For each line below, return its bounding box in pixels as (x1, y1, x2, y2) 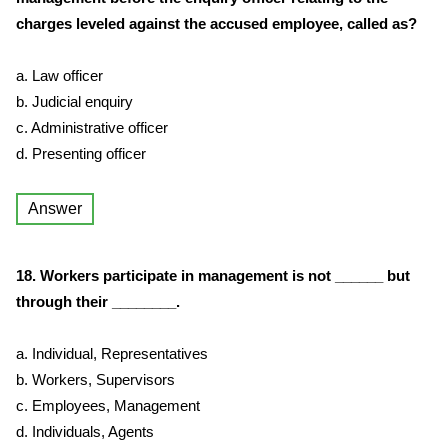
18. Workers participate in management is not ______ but (16, 267, 410, 284)
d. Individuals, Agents (16, 423, 154, 440)
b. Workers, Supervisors (16, 371, 175, 388)
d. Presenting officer (16, 145, 146, 162)
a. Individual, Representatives (16, 345, 208, 362)
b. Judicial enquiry (16, 93, 133, 110)
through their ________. (16, 293, 180, 310)
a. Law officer (16, 67, 103, 84)
